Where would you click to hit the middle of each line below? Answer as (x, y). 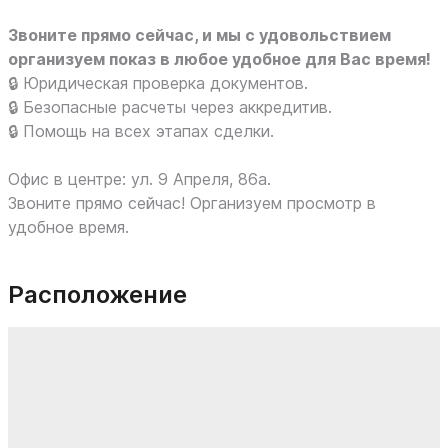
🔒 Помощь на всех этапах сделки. (141, 131)
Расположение (97, 294)
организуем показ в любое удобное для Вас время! (219, 59)
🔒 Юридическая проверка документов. (158, 83)
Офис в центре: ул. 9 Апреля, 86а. (139, 179)
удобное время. (68, 227)
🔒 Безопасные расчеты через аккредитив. (170, 107)
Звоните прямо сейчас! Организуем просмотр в (192, 203)
